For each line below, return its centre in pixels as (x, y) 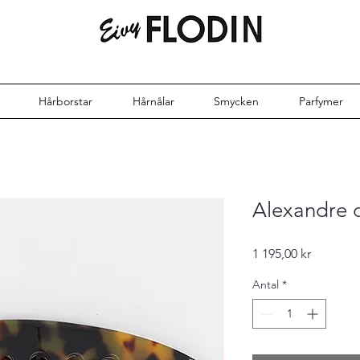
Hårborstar (66, 101)
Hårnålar (153, 101)
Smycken (237, 101)
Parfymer (321, 101)
